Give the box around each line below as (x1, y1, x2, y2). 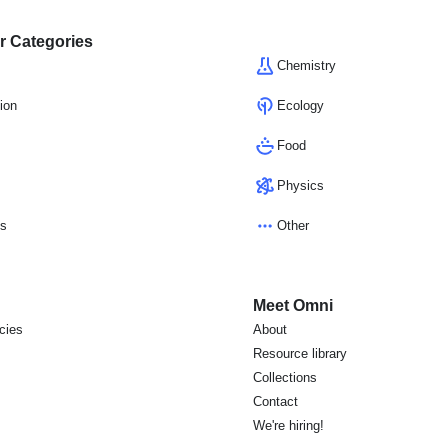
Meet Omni (253, 297, 334, 314)
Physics (277, 178, 325, 193)
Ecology (277, 98, 325, 113)
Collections (253, 370, 318, 385)
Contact (253, 394, 299, 409)
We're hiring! (253, 418, 325, 433)
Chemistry (277, 58, 337, 73)
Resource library (253, 346, 348, 361)
